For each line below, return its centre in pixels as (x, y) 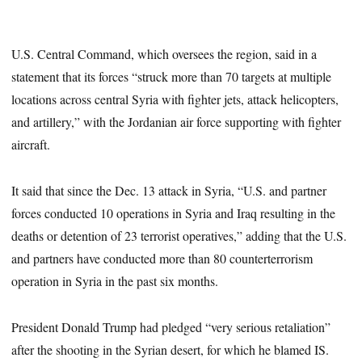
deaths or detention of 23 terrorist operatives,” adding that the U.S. (179, 236)
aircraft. (31, 145)
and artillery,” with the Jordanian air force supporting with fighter (177, 122)
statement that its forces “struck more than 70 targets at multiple (172, 77)
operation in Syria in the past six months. (115, 281)
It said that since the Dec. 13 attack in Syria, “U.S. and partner (169, 191)
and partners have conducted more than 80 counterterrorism (162, 259)
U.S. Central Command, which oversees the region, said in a (164, 54)
